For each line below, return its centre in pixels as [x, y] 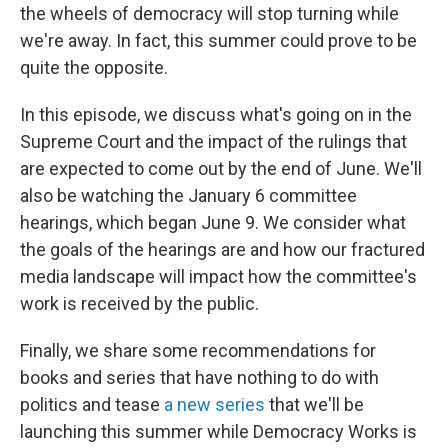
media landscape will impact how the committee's [218, 276]
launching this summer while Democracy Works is [218, 431]
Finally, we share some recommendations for [198, 350]
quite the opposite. [94, 67]
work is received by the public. [139, 303]
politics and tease [92, 404]
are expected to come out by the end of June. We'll [221, 168]
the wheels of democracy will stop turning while [209, 13]
